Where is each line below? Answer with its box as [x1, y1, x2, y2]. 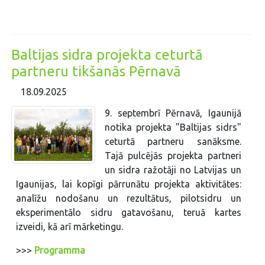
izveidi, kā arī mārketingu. [16, 221, 124, 232]
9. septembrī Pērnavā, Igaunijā [104, 108, 241, 119]
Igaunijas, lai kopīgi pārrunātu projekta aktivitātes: [16, 179, 241, 190]
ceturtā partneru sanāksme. [104, 136, 241, 147]
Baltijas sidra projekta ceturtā [11, 47, 203, 63]
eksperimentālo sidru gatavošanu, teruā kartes [16, 207, 241, 218]
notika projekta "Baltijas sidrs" [104, 122, 241, 133]
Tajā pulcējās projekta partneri [104, 150, 241, 161]
